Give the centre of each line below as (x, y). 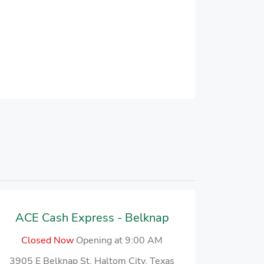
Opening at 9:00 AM (119, 240)
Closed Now (47, 240)
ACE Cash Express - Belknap (92, 218)
